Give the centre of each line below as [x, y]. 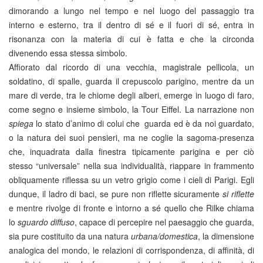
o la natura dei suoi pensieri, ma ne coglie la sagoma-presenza [131, 137]
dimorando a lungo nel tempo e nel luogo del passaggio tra [131, 11]
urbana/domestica [164, 236]
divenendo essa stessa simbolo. [68, 53]
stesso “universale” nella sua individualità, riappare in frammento [131, 166]
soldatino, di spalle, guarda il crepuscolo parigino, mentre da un [131, 81]
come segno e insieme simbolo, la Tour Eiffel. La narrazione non [131, 109]
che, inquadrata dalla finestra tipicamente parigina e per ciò [131, 151]
